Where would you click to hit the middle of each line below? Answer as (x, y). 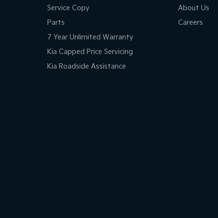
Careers (191, 23)
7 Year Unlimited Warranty (90, 37)
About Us (194, 8)
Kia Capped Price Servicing (90, 52)
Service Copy (68, 8)
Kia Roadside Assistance (86, 67)
